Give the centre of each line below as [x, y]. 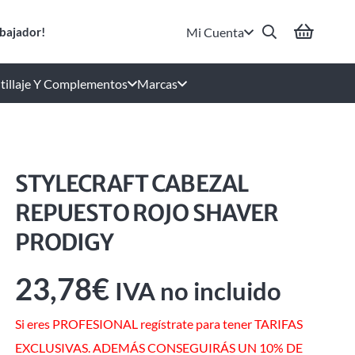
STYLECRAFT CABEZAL [131, 184]
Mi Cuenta [216, 32]
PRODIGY [64, 242]
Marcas [157, 83]
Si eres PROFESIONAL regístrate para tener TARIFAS [158, 324]
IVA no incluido [198, 291]
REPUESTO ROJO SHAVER [147, 213]
